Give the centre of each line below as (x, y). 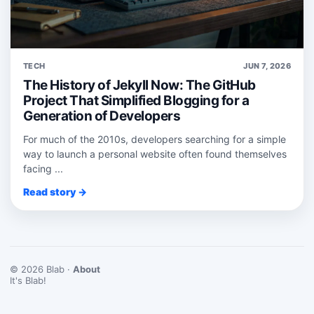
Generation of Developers (102, 116)
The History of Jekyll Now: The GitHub (139, 85)
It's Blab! (28, 280)
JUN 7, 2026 (267, 66)
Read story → (55, 191)
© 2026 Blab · (41, 269)
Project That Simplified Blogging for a (136, 100)
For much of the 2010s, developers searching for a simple (155, 139)
